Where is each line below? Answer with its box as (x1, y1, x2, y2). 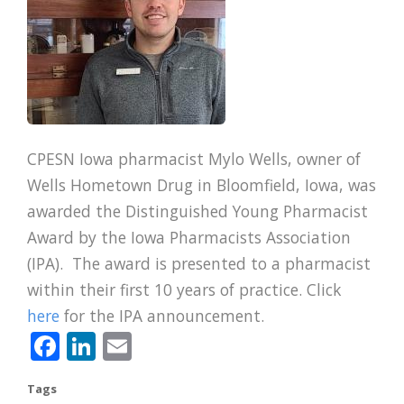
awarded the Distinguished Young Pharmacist (27, 199, 368, 222)
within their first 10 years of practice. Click (27, 278, 341, 300)
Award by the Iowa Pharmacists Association (27, 225, 351, 248)
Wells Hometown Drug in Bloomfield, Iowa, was (27, 173, 376, 196)
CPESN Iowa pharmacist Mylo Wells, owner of (27, 147, 361, 170)
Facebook (60, 323, 187, 363)
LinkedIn (96, 323, 212, 363)
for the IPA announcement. (60, 304, 264, 326)
